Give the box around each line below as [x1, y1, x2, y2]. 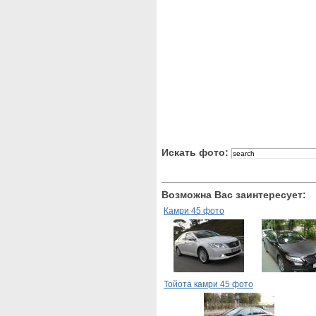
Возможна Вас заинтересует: [162, 189, 306, 200]
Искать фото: [162, 147, 231, 158]
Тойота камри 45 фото [164, 279, 253, 289]
